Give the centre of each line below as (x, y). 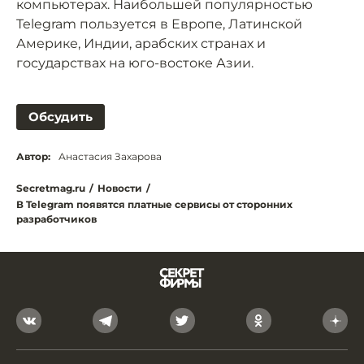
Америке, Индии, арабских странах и (141, 43)
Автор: (33, 156)
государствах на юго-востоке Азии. (135, 63)
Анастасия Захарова (110, 156)
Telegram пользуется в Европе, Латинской (159, 24)
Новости (120, 188)
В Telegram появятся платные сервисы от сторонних (154, 204)
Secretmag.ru (51, 188)
